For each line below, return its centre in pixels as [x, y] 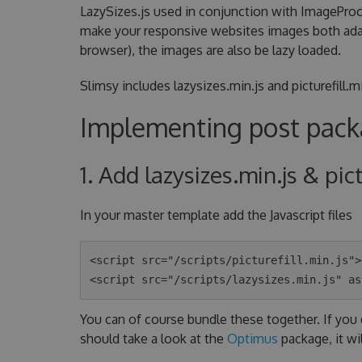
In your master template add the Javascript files [216, 215]
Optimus [252, 338]
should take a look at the [153, 338]
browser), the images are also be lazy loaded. [210, 50]
